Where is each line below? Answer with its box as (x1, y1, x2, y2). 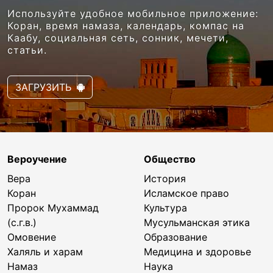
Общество (144, 152, 196, 165)
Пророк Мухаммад (7, 201, 99, 214)
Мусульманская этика (144, 216, 250, 229)
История (144, 172, 186, 185)
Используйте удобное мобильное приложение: (7, 7, 258, 19)
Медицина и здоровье (144, 245, 251, 258)
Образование (144, 230, 207, 243)
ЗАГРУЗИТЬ (15, 80, 74, 93)
